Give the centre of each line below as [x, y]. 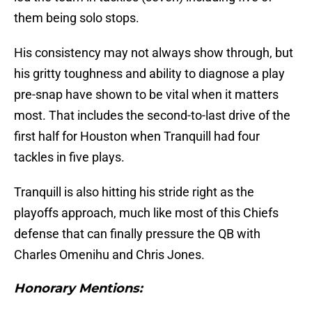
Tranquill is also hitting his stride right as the [134, 192]
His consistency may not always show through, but [154, 53]
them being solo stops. [77, 18]
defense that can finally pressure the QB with [137, 234]
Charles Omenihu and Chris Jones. [109, 255]
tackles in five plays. [69, 157]
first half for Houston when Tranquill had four [137, 136]
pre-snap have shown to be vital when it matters [146, 95]
